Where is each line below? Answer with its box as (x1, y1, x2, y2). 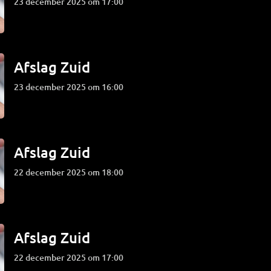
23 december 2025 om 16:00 (19, 81, 124, 93)
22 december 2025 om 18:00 (19, 166, 124, 178)
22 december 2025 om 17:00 (19, 252, 124, 263)
